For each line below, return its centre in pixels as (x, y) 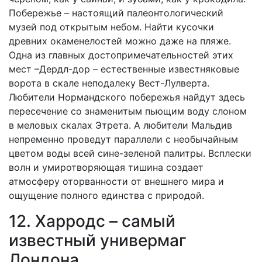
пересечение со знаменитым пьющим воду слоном (128, 111)
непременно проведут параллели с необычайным (123, 139)
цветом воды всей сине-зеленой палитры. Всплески (130, 154)
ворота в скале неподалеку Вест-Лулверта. (109, 83)
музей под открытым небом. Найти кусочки (111, 27)
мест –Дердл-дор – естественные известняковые (124, 69)
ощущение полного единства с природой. (106, 196)
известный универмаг (98, 241)
